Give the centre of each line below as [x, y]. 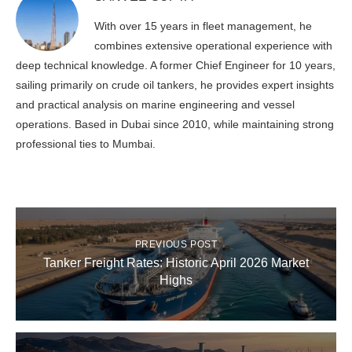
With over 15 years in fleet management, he [203, 26]
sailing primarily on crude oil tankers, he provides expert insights [175, 84]
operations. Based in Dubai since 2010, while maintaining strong [175, 124]
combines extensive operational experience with [213, 45]
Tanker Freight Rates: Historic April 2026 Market [176, 262]
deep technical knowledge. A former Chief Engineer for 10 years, [176, 65]
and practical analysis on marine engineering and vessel [155, 104]
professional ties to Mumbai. [86, 143]
